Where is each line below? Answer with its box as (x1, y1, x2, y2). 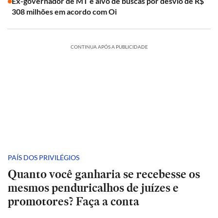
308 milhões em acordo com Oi (12, 7, 117, 16)
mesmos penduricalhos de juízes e (8, 180, 179, 196)
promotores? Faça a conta (8, 193, 139, 209)
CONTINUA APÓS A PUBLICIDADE (70, 44, 148, 50)
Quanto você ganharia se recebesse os (8, 166, 200, 182)
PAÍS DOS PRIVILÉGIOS (8, 153, 79, 162)
